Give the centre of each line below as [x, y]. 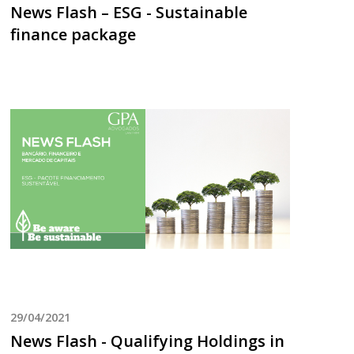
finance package [73, 35]
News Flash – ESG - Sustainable [129, 13]
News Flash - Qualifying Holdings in [148, 341]
